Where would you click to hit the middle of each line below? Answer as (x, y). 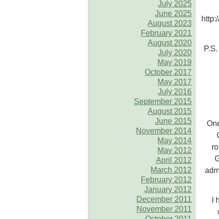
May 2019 (175, 62)
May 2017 (175, 82)
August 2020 (170, 43)
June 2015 (174, 121)
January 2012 (168, 189)
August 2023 (170, 23)
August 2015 (170, 111)
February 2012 (166, 179)
